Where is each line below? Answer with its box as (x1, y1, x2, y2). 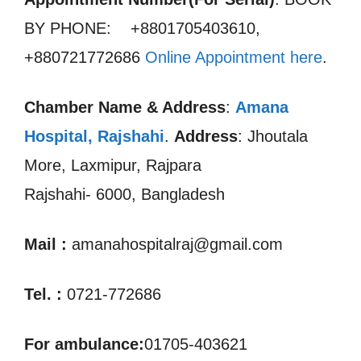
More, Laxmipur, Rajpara (24, 156, 201, 174)
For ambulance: (24, 335, 144, 353)
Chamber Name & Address (24, 98, 226, 116)
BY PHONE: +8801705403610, (24, 19, 260, 37)
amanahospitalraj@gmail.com (67, 235, 283, 253)
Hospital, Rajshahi (24, 127, 164, 145)
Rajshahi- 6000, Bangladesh (24, 185, 225, 203)
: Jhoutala (238, 127, 308, 145)
